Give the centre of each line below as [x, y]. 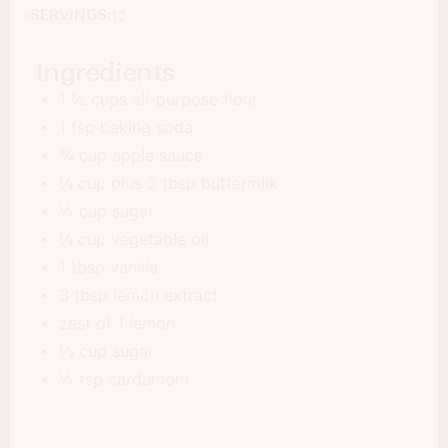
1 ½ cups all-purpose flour [158, 98]
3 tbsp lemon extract [138, 294]
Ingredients [105, 72]
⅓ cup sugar [106, 350]
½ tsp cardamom [124, 378]
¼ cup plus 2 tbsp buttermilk [168, 182]
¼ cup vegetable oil [134, 238]
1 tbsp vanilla [108, 266]
